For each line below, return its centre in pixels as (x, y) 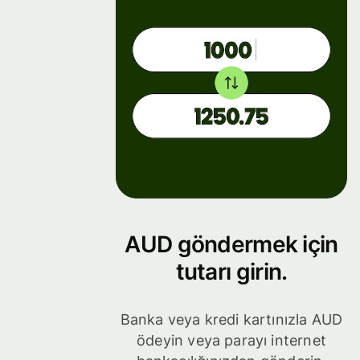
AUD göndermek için (231, 244)
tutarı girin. (231, 271)
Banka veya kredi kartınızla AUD (231, 320)
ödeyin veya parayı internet (231, 341)
